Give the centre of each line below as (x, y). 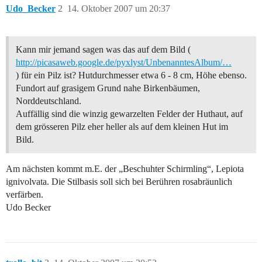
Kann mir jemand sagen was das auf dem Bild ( (103, 50)
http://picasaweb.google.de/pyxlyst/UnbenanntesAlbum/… (124, 63)
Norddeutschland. (49, 101)
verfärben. (25, 195)
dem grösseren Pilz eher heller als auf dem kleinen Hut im (122, 127)
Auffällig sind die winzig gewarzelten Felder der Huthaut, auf (129, 114)
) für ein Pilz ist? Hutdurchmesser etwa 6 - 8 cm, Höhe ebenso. (131, 75)
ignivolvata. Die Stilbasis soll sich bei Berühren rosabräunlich (119, 182)
